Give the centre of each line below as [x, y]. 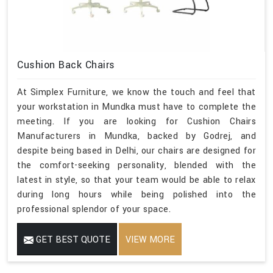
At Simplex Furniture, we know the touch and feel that [136, 93]
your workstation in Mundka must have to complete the [136, 107]
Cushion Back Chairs [66, 65]
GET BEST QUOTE [72, 240]
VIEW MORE [150, 240]
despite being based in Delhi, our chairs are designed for [136, 151]
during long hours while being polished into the [136, 195]
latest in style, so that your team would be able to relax [136, 180]
